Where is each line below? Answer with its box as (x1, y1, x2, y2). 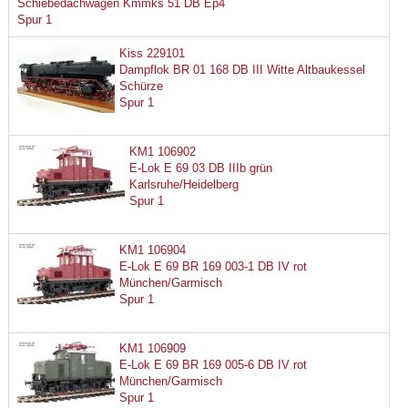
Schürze (118, 78, 163, 93)
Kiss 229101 (118, 46, 185, 60)
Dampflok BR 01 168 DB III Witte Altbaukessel (118, 62, 365, 76)
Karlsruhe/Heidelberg (128, 177, 239, 191)
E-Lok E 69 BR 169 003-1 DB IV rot (118, 259, 307, 273)
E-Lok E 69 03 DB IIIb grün (128, 160, 272, 175)
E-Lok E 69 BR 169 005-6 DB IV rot (118, 358, 307, 372)
